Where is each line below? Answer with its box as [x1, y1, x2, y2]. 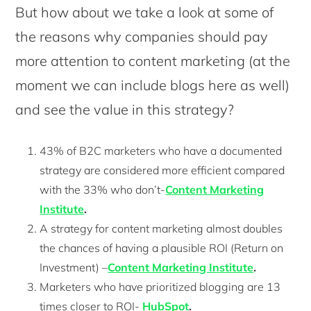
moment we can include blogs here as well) [15, 76, 290, 94]
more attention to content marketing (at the [15, 51, 291, 69]
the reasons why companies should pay [15, 27, 269, 45]
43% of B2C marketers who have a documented [40, 143, 283, 158]
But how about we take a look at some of [15, 3, 274, 21]
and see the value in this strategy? [15, 100, 235, 118]
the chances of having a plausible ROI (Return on [40, 240, 284, 255]
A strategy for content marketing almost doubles [40, 221, 283, 235]
